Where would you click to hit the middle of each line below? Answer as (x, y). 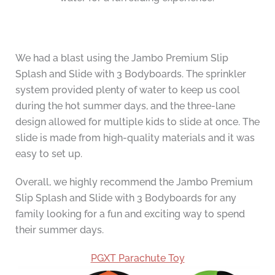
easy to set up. (48, 154)
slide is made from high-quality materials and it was (135, 138)
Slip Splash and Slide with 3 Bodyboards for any (126, 198)
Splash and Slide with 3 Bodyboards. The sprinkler (130, 74)
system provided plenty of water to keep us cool (127, 90)
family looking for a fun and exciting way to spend (130, 214)
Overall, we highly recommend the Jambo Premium (134, 182)
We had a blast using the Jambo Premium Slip (122, 58)
